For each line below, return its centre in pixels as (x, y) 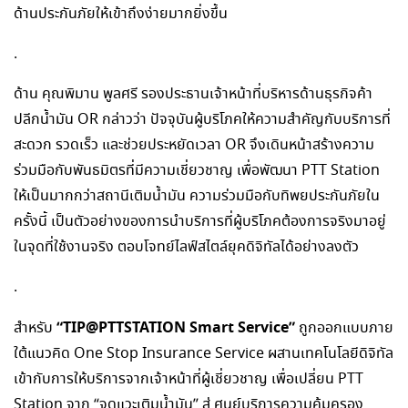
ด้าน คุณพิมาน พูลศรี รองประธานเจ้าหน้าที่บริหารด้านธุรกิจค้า (193, 94)
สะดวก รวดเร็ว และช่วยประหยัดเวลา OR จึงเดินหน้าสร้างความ (194, 145)
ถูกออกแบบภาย (344, 328)
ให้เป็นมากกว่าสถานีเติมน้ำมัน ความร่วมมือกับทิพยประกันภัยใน (197, 196)
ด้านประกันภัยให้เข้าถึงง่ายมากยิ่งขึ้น (121, 14)
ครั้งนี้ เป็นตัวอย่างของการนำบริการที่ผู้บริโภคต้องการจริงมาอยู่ (200, 222)
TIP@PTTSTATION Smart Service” (179, 328)
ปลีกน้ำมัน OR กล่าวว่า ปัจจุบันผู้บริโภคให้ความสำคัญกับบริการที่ (202, 120)
